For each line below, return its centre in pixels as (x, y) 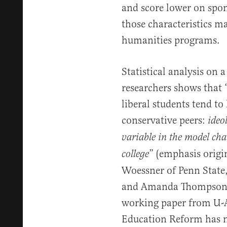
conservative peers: (164, 120)
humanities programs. (171, 40)
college (135, 154)
